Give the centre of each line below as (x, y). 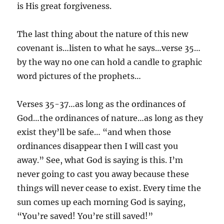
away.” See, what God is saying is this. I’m (100, 160)
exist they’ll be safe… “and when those (94, 132)
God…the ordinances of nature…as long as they (110, 118)
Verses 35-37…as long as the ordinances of (101, 104)
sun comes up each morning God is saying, (101, 202)
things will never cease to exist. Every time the (109, 188)
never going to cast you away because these (103, 174)
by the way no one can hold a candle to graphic (110, 62)
